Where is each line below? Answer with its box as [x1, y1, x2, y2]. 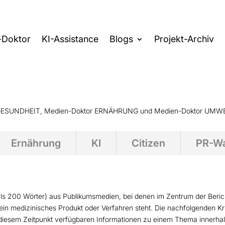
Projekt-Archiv [154, 34, 214, 45]
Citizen [132, 137, 166, 149]
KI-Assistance [42, 34, 99, 45]
